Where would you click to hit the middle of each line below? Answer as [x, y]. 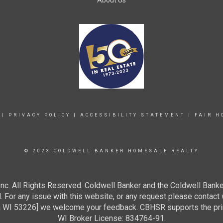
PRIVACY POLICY [39, 115]
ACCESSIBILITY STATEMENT [132, 115]
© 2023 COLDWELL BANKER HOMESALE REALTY [111, 151]
